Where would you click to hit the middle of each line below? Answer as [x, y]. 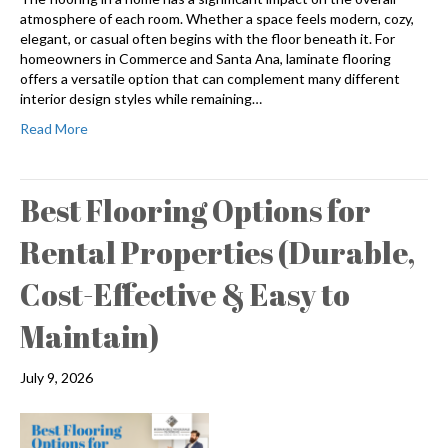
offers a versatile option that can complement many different [210, 79]
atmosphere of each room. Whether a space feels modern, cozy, [217, 19]
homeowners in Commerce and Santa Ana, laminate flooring [205, 59]
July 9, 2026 [56, 378]
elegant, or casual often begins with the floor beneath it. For [207, 39]
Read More [54, 129]
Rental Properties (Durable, [217, 253]
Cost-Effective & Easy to [185, 295]
